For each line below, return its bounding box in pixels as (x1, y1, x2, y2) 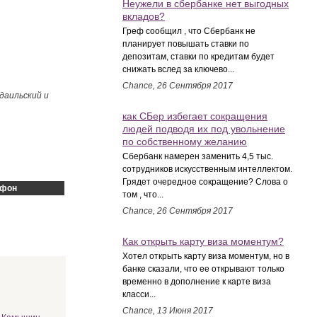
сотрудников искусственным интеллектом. (122, 164, 292, 174)
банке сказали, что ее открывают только (122, 264, 284, 274)
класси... (122, 289, 156, 299)
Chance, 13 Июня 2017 (122, 306, 213, 316)
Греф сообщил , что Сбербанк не (122, 26, 255, 36)
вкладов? (122, 11, 165, 22)
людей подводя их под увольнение (122, 123, 285, 134)
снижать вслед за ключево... (122, 64, 234, 74)
